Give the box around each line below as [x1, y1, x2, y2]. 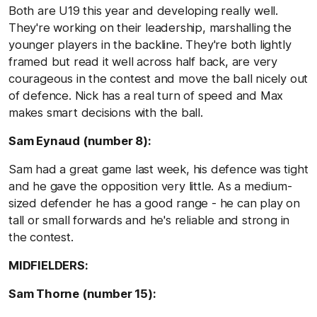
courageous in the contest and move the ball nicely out [8, 71, 309, 86]
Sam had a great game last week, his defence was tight [8, 161, 309, 176]
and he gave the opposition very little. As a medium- [8, 178, 292, 193]
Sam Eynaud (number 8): [8, 133, 151, 148]
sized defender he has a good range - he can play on [8, 195, 300, 210]
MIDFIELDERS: [8, 258, 88, 272]
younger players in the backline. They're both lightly [8, 37, 292, 52]
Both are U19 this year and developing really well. [8, 3, 278, 18]
